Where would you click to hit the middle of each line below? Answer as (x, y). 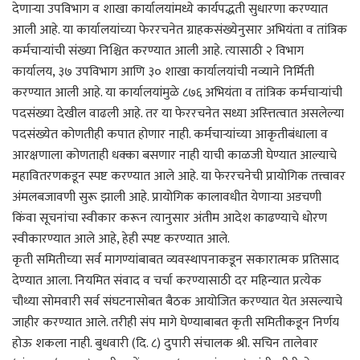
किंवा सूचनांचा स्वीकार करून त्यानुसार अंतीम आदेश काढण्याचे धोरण (170, 218)
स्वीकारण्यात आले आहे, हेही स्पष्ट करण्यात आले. (121, 239)
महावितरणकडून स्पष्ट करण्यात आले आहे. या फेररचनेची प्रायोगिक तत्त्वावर (179, 176)
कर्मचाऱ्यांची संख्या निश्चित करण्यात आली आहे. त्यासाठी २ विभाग (158, 51)
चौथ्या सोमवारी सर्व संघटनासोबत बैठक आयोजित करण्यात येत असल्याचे (177, 301)
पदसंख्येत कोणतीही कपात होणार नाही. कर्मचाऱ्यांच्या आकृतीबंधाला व (170, 134)
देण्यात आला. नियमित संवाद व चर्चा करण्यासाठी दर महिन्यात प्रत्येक (167, 280)
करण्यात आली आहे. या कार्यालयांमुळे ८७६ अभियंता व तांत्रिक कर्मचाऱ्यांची (177, 92)
